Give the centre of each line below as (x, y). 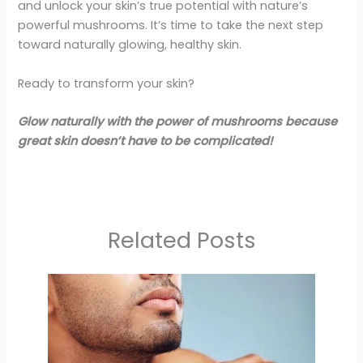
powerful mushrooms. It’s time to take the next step (171, 26)
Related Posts (181, 240)
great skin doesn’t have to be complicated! (146, 141)
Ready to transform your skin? (107, 83)
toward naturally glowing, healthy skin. (130, 45)
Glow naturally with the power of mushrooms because (178, 121)
